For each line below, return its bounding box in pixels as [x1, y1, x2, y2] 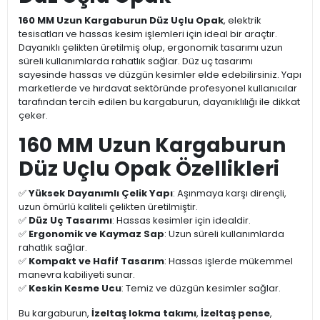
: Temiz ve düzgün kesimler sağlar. [121, 281, 281, 296]
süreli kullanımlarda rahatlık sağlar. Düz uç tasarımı [19, 54, 253, 69]
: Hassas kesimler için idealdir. [112, 214, 251, 228]
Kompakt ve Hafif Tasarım [29, 254, 164, 269]
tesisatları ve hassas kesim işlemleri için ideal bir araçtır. [19, 27, 277, 41]
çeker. [19, 109, 48, 123]
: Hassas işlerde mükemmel [164, 254, 293, 269]
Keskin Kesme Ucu [29, 281, 121, 296]
